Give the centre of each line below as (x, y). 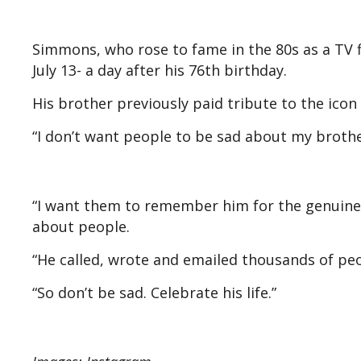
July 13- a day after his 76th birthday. (164, 71)
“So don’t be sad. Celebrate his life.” (154, 293)
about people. (81, 227)
